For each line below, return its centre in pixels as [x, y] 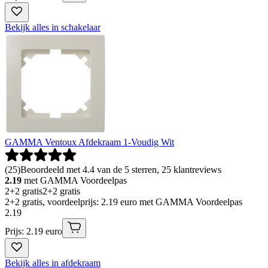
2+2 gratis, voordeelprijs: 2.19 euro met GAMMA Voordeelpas [124, 202]
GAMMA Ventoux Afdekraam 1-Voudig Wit [89, 142]
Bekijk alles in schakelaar [53, 28]
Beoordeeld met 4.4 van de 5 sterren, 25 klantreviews [121, 170]
